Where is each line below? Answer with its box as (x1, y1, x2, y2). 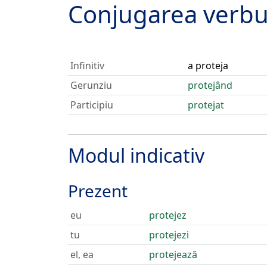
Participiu (70, 98, 113, 111)
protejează (149, 248, 197, 261)
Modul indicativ (68, 142, 204, 168)
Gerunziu (70, 79, 112, 92)
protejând (188, 79, 232, 92)
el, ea (70, 248, 94, 261)
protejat (188, 98, 224, 111)
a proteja (188, 59, 228, 72)
